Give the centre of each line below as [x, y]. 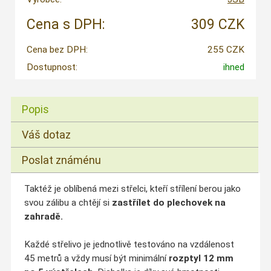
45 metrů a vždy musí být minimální [96, 259]
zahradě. [43, 217]
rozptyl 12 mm [201, 259]
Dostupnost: [52, 67]
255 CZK [226, 50]
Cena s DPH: [66, 25]
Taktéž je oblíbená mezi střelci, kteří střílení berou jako [132, 189]
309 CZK [217, 25]
